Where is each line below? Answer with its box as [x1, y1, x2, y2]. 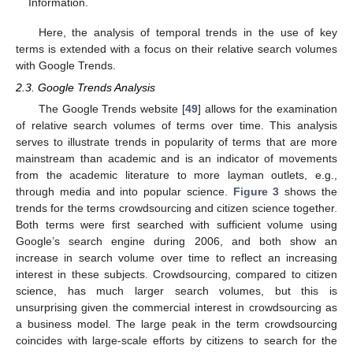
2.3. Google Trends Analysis [16, 80, 155, 94]
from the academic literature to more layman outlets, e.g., [16, 169, 337, 182]
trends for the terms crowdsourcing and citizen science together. [16, 202, 337, 215]
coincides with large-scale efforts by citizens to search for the [16, 334, 337, 347]
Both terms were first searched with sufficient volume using [16, 218, 337, 232]
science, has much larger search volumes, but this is [16, 284, 337, 298]
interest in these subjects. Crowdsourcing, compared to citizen [16, 268, 337, 281]
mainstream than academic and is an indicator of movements [16, 152, 337, 165]
